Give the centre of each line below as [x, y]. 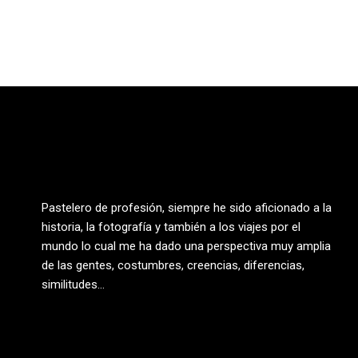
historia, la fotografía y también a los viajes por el [171, 227]
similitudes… [73, 284]
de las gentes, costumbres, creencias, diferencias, [173, 265]
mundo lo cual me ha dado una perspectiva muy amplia [186, 246]
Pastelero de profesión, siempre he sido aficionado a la [187, 208]
